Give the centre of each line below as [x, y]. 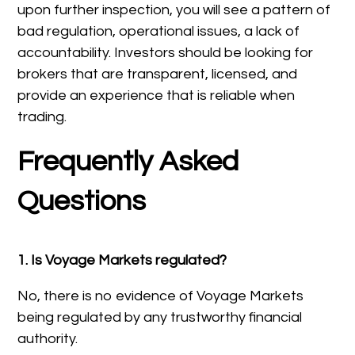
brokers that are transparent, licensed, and [158, 74]
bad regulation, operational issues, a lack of [159, 31]
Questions [82, 201]
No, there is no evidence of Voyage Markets [161, 296]
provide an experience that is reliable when [157, 95]
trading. [42, 116]
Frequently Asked [128, 161]
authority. [48, 338]
